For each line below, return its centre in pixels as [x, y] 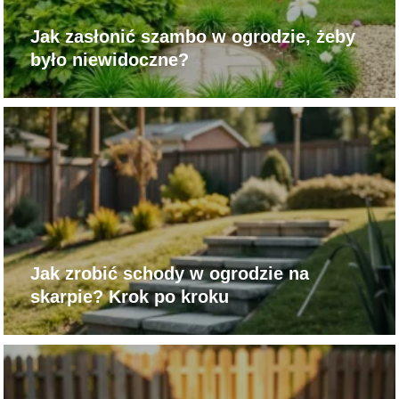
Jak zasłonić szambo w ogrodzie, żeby [193, 36]
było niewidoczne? [110, 59]
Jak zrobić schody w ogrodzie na [170, 274]
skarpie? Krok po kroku [130, 297]
